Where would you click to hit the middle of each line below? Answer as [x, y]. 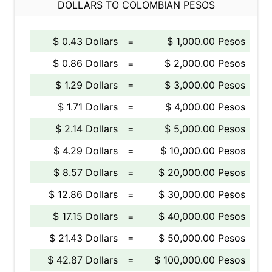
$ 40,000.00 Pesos [202, 216]
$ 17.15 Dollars [85, 216]
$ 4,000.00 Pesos [205, 107]
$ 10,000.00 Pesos [203, 151]
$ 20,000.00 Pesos [202, 172]
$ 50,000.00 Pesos [202, 238]
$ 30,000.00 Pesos [202, 194]
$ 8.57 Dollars [86, 172]
